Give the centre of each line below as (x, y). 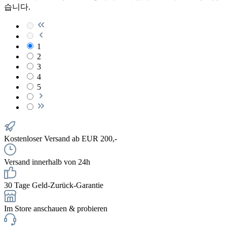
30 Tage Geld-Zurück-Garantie (54, 185)
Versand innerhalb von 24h (47, 162)
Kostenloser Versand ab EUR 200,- (61, 139)
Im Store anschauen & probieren (56, 209)
